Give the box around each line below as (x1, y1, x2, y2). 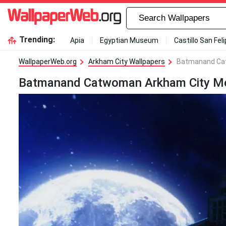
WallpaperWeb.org (19, 58, 77, 66)
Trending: (19, 35, 55, 44)
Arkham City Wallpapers (88, 58, 165, 66)
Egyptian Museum (99, 36, 158, 44)
